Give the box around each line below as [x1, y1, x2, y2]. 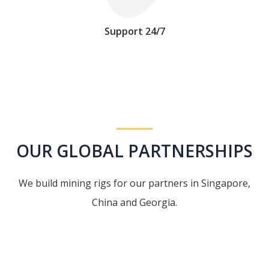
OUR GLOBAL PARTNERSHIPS [16, 139, 253, 162]
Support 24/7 [104, 25, 165, 38]
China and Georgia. [92, 196, 177, 209]
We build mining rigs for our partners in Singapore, [19, 177, 250, 190]
